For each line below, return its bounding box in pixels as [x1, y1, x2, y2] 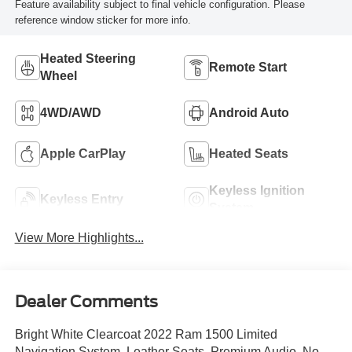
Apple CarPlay [39, 146, 126, 160]
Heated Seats [209, 146, 288, 160]
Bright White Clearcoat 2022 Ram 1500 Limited [14, 328, 277, 342]
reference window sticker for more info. [14, 14, 191, 27]
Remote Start [209, 60, 287, 74]
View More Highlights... [14, 230, 144, 244]
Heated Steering [39, 51, 136, 65]
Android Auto [209, 105, 289, 119]
